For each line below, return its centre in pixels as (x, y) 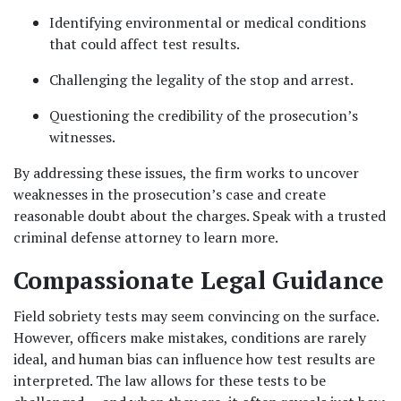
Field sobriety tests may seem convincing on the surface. (196, 316)
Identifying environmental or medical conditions (208, 22)
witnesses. (82, 137)
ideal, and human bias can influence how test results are (194, 359)
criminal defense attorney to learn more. (146, 237)
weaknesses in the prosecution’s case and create (170, 194)
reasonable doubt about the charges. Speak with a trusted (200, 216)
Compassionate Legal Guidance (199, 280)
